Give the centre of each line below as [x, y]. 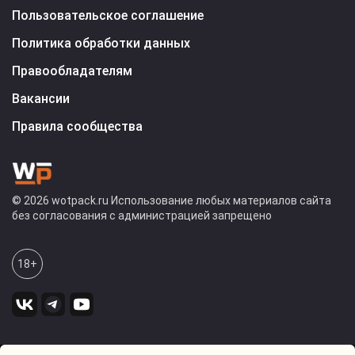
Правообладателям [72, 71]
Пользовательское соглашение [108, 15]
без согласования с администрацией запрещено [142, 215]
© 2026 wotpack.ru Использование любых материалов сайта [172, 200]
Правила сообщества [77, 126]
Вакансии [41, 98]
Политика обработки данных [101, 43]
